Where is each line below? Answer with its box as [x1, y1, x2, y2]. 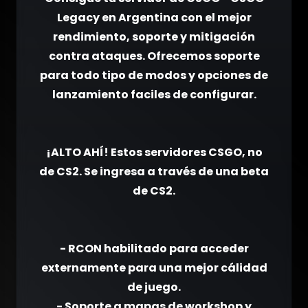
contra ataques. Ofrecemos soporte [48, 48, 260, 64]
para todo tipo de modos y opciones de [40, 67, 268, 83]
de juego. [127, 279, 181, 295]
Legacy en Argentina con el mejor [56, 10, 252, 25]
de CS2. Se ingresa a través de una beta [39, 164, 269, 179]
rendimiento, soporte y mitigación [53, 29, 255, 45]
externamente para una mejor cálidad [41, 260, 267, 276]
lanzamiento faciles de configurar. [52, 87, 256, 102]
